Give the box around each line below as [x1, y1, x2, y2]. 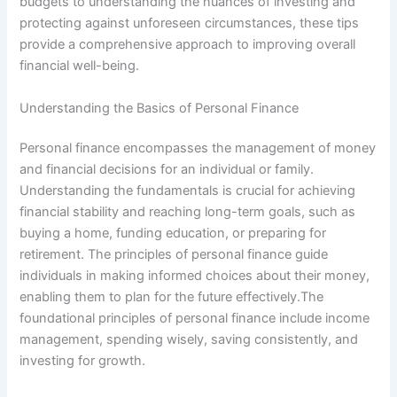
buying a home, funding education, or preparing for [19, 225, 327, 242]
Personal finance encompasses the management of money [19, 140, 377, 157]
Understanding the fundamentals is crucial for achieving [19, 183, 356, 199]
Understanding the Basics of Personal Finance [19, 99, 300, 116]
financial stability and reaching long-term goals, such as [19, 204, 356, 221]
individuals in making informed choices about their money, [19, 268, 370, 284]
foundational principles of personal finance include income [19, 310, 370, 327]
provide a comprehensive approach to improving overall [19, 36, 356, 53]
